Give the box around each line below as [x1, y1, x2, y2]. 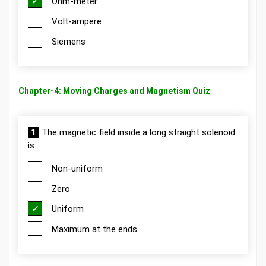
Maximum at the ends [52, 224, 137, 235]
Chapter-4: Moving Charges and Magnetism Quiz [18, 86, 210, 96]
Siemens [52, 36, 85, 47]
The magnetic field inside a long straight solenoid [39, 127, 235, 138]
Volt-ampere [52, 16, 102, 27]
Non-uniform [52, 163, 103, 174]
